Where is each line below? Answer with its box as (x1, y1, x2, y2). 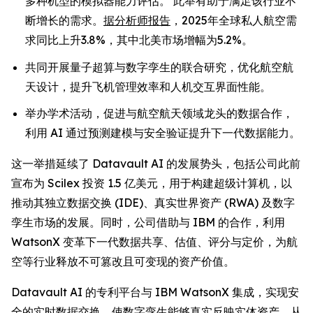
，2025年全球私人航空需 (170, 13, 297, 27)
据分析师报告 (103, 13, 170, 27)
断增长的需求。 (25, 13, 103, 27)
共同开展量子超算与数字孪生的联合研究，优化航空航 (25, 59, 293, 74)
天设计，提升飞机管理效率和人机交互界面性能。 (25, 79, 271, 94)
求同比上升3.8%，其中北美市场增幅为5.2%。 (25, 33, 253, 47)
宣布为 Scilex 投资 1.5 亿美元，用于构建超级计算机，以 (11, 176, 292, 191)
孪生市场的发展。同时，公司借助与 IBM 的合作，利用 (11, 215, 285, 230)
